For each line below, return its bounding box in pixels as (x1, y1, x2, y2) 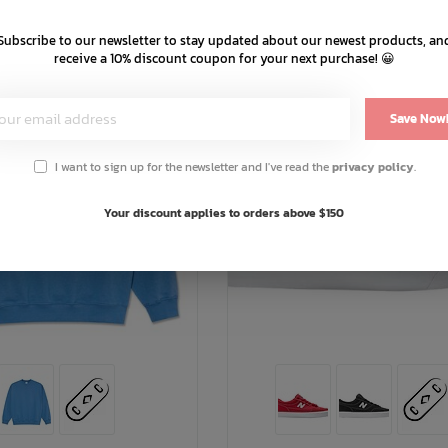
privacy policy (332, 158, 414, 176)
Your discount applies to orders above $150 (104, 204, 344, 222)
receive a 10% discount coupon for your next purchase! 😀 (53, 49, 395, 68)
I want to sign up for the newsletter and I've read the (55, 158, 332, 176)
